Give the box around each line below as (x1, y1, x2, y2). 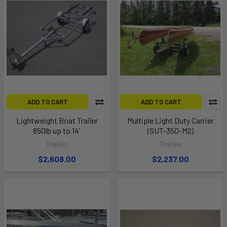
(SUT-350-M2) (147, 126, 194, 136)
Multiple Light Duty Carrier (127, 116, 214, 126)
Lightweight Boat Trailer (16, 116, 98, 126)
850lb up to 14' (33, 126, 81, 136)
